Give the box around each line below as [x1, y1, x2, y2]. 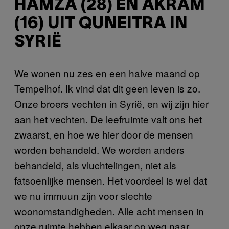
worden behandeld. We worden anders [14, 143, 185, 157]
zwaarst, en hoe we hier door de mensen [14, 127, 193, 142]
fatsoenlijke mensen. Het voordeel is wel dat [14, 173, 207, 188]
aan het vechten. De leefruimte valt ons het [14, 112, 202, 126]
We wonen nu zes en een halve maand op [14, 66, 200, 80]
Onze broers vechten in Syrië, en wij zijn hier [14, 97, 209, 111]
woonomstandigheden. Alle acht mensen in [14, 204, 204, 218]
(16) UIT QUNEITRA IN [14, 16, 188, 32]
